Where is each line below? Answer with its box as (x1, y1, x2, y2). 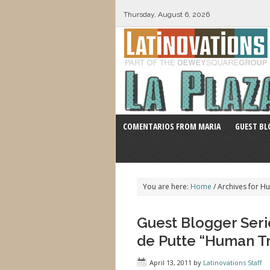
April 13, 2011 (149, 258, 192, 267)
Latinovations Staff (203, 258, 262, 267)
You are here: (143, 181, 190, 192)
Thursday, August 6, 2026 (123, 10, 210, 19)
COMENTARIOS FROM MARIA (123, 121, 221, 132)
